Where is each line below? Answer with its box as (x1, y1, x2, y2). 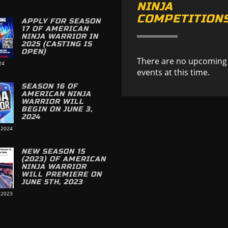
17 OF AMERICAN (21, 24, 89, 34)
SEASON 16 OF (21, 82, 78, 91)
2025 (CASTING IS (21, 40, 92, 49)
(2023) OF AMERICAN (21, 155, 106, 164)
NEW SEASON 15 (21, 147, 85, 156)
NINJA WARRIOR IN (21, 32, 98, 41)
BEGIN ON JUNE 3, (21, 105, 93, 114)
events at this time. (137, 67, 210, 78)
